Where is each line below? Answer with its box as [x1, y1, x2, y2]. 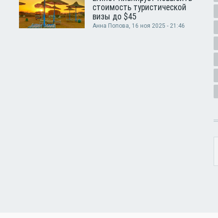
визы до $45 [92, 12, 137, 21]
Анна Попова [92, 22, 129, 29]
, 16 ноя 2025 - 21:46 [128, 22, 185, 29]
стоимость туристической [92, 2, 186, 12]
